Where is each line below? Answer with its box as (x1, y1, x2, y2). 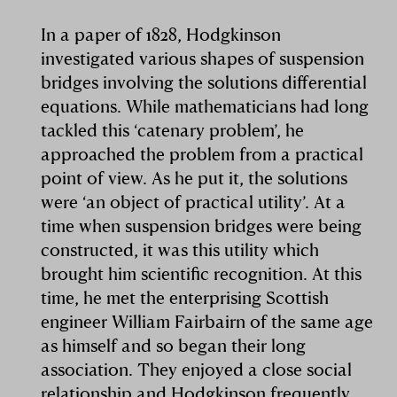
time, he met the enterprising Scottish (41, 285, 330, 308)
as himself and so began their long (41, 333, 307, 356)
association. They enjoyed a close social (41, 357, 353, 380)
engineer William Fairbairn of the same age (41, 309, 374, 332)
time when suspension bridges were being (41, 214, 362, 237)
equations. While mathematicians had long (41, 94, 370, 117)
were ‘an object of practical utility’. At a (41, 190, 346, 213)
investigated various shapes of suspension (41, 46, 365, 69)
